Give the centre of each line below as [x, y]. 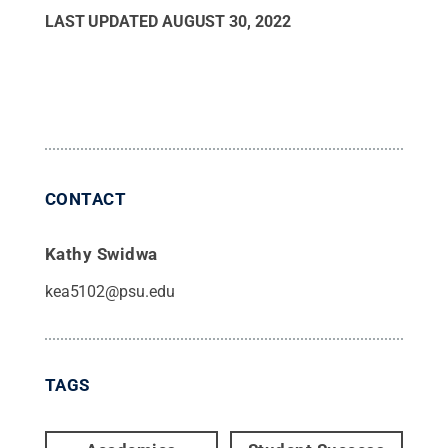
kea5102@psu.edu [109, 291]
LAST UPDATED [103, 21]
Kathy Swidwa [101, 253]
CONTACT [85, 198]
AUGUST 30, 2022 [226, 21]
